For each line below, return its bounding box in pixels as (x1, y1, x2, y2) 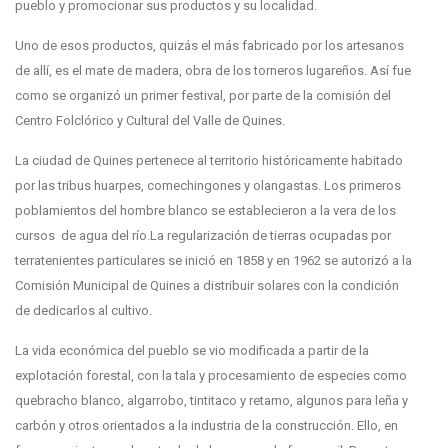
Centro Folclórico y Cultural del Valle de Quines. (15, 113, 285, 129)
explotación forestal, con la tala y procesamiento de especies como (15, 368, 407, 384)
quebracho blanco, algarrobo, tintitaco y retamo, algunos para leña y (15, 393, 408, 409)
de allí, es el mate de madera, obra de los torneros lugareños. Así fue (15, 63, 411, 79)
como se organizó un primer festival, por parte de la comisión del (15, 88, 391, 104)
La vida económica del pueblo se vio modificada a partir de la (15, 343, 369, 359)
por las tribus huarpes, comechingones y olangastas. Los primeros (15, 178, 401, 194)
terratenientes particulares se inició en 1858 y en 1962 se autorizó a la (15, 253, 412, 269)
